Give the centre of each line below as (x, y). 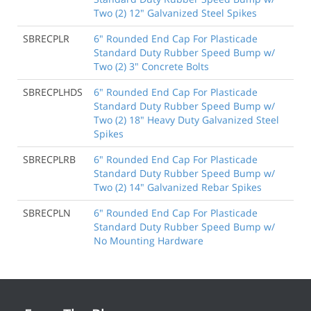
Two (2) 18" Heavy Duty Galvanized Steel (186, 119)
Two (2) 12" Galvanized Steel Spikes (175, 12)
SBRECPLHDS (53, 92)
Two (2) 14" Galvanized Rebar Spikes (178, 187)
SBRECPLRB (49, 159)
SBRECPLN (47, 212)
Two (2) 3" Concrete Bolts (151, 66)
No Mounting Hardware (149, 240)
